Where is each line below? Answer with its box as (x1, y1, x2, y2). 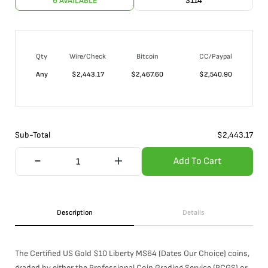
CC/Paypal (199, 52, 232, 61)
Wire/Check (69, 52, 106, 61)
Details (182, 208, 205, 217)
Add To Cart (173, 156, 221, 167)
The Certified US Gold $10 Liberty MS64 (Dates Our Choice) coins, (15, 248, 249, 258)
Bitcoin (136, 52, 159, 61)
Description (56, 208, 93, 217)
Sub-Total (15, 130, 50, 140)
